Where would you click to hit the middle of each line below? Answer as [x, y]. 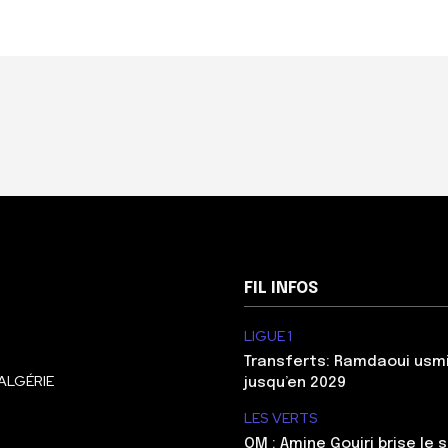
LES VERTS [281, 417]
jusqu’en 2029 [295, 382]
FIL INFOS [281, 288]
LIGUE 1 [268, 335]
